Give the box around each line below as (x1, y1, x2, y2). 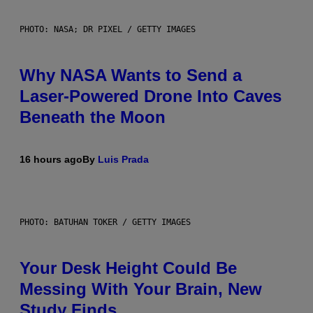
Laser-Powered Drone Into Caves (20, 87, 282, 106)
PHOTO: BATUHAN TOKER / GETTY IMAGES (20, 217, 191, 228)
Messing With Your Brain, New (20, 279, 262, 299)
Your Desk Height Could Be (20, 259, 237, 278)
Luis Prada (98, 154, 149, 166)
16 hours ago (20, 154, 82, 166)
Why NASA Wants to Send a (20, 66, 242, 85)
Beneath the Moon (20, 108, 166, 127)
